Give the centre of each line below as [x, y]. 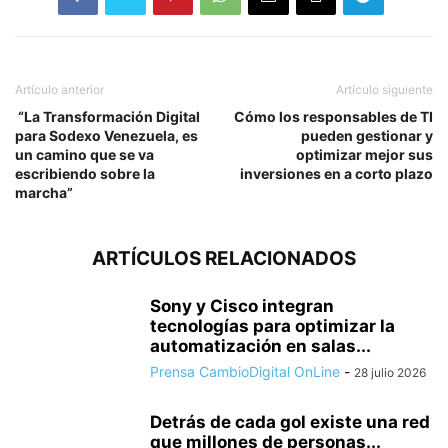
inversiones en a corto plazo [336, 173]
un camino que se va [84, 154]
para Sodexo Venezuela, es [106, 135]
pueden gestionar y [367, 135]
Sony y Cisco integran [242, 305]
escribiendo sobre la [85, 173]
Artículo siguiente [384, 89]
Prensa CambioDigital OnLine [245, 371]
